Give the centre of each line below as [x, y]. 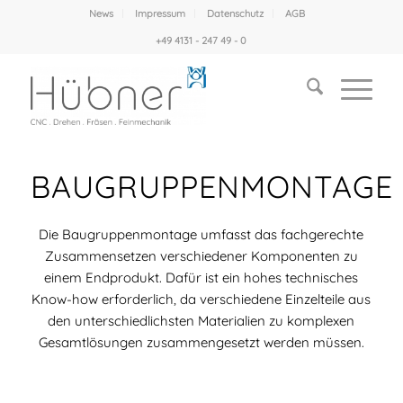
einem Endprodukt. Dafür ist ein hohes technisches [201, 277]
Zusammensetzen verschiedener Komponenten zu [201, 255]
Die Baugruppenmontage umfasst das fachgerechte [201, 234]
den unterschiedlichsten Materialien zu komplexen [201, 320]
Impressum [160, 13]
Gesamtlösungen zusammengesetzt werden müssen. [201, 342]
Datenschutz [235, 13]
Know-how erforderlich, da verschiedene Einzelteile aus [201, 299]
